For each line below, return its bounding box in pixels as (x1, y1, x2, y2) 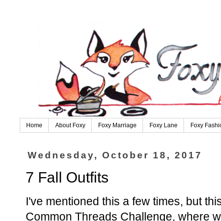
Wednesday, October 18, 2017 (28, 150, 203, 161)
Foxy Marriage (98, 122, 137, 129)
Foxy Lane (149, 122, 178, 129)
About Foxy (55, 122, 85, 129)
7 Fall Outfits (26, 169, 109, 185)
